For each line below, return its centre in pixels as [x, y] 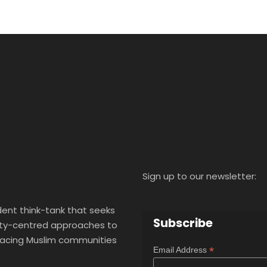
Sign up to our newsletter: [199, 176]
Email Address [181, 250]
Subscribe [183, 223]
